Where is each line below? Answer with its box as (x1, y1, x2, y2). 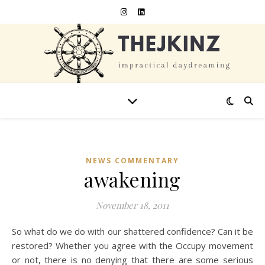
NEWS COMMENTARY (86, 156, 179, 166)
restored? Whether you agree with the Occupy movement (12, 240, 253, 251)
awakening (84, 166, 181, 192)
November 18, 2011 (96, 199, 169, 211)
